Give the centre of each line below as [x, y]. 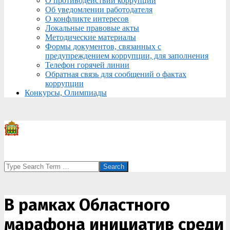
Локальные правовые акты [92, 28]
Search [15, 165]
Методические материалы [91, 37]
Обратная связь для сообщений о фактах [116, 74]
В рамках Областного [87, 205]
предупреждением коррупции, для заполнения [127, 56]
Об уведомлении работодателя [99, 9]
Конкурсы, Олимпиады [66, 93]
